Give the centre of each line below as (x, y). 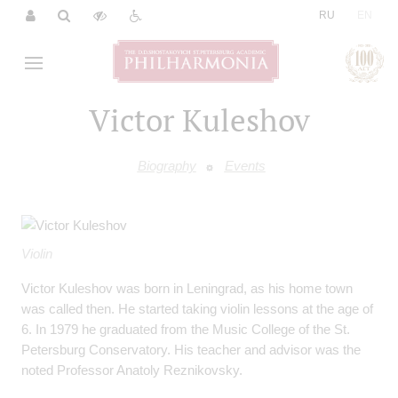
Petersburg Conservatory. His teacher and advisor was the (191, 350)
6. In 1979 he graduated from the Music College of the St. (186, 330)
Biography (167, 166)
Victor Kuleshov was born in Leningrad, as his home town (187, 289)
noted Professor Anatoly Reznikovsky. (132, 370)
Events (245, 166)
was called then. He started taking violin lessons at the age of (197, 309)
